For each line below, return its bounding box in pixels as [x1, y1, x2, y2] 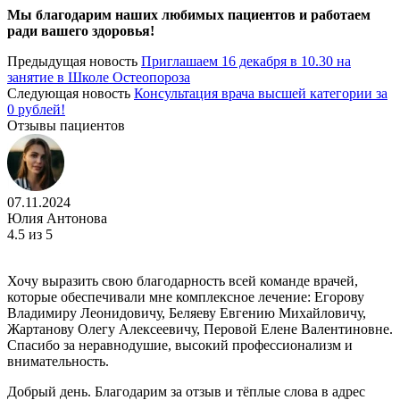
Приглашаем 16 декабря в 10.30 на [141, 53, 351, 69]
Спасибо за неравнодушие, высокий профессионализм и [7, 337, 353, 353]
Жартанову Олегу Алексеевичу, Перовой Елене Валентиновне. [7, 321, 393, 337]
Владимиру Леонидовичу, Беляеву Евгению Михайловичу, [7, 304, 366, 321]
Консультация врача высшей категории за [134, 85, 387, 101]
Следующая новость [7, 85, 130, 101]
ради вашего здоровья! [7, 22, 154, 38]
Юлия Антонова [7, 210, 107, 226]
